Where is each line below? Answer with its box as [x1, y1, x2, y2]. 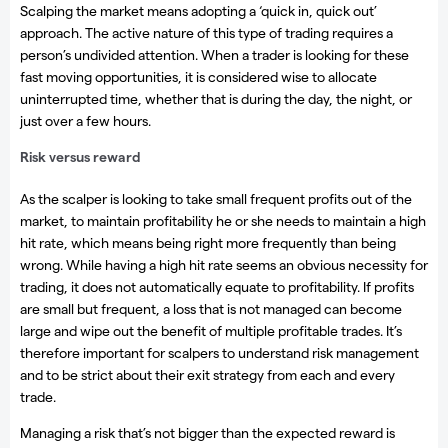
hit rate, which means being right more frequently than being [20, 234, 396, 252]
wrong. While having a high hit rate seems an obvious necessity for [20, 256, 428, 274]
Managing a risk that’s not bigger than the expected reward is [20, 424, 395, 442]
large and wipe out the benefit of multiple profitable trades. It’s [20, 322, 402, 340]
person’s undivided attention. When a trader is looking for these [20, 46, 409, 64]
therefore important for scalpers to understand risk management [20, 344, 419, 362]
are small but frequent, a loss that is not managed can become [20, 300, 402, 318]
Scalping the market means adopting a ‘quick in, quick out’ [20, 2, 377, 20]
